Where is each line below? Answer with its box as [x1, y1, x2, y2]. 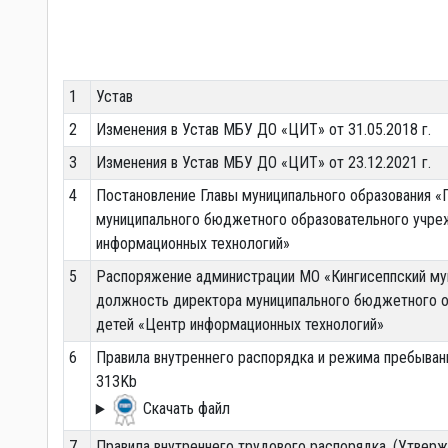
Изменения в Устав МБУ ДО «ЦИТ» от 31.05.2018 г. [95, 120, 431, 140]
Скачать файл [138, 399, 230, 419]
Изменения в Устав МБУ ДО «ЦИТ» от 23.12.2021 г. [95, 153, 431, 173]
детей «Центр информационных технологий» [95, 315, 384, 335]
